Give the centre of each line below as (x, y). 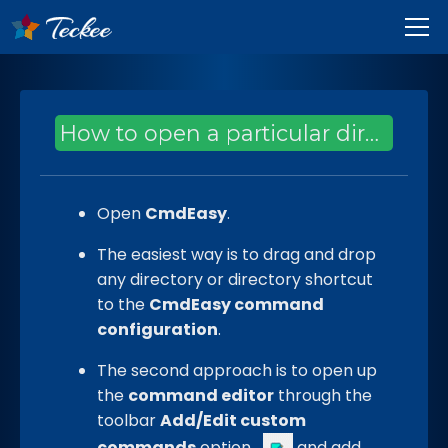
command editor (201, 395)
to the (123, 304)
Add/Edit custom (233, 420)
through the (323, 395)
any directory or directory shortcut (235, 279)
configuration (157, 329)
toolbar (128, 420)
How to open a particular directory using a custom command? (372, 133)
